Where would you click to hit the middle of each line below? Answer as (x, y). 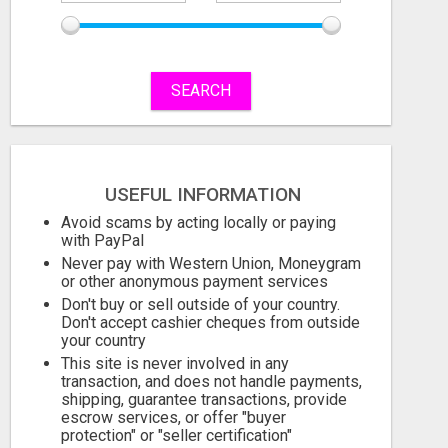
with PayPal (102, 240)
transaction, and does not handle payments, (211, 381)
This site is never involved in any (175, 363)
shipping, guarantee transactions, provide (204, 399)
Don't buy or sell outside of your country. (200, 304)
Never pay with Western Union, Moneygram (211, 263)
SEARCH (200, 90)
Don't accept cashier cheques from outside (210, 322)
